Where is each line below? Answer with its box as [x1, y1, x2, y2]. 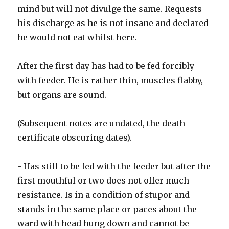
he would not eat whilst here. [17, 32, 138, 43]
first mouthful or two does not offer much [17, 175, 190, 186]
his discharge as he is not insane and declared [17, 18, 209, 29]
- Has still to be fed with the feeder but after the [17, 161, 211, 172]
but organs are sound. [17, 89, 107, 100]
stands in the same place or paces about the [17, 204, 197, 215]
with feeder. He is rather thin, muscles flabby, [17, 75, 203, 86]
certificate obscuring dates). [17, 132, 132, 143]
